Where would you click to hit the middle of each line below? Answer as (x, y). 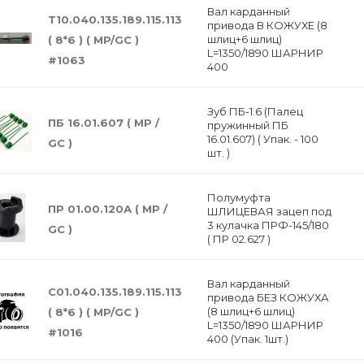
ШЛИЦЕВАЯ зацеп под (269, 211)
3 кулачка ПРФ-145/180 (268, 225)
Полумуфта (238, 197)
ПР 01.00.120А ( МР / (108, 208)
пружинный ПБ (247, 125)
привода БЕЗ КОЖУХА (268, 297)
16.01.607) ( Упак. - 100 (262, 139)
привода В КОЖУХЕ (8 (267, 25)
